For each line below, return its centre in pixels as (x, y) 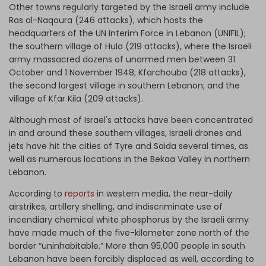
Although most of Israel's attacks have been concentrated (131, 120)
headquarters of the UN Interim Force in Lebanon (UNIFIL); (127, 33)
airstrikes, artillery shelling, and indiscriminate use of (116, 206)
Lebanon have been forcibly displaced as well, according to (132, 259)
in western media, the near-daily (163, 193)
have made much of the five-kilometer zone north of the (129, 232)
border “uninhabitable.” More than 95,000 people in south (127, 246)
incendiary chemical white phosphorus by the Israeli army (129, 219)
